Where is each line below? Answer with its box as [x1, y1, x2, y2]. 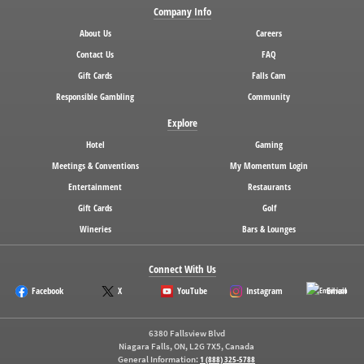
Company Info [153, 4, 211, 19]
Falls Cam [252, 69, 286, 81]
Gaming [255, 138, 283, 150]
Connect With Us [148, 262, 216, 276]
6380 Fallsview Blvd [148, 327, 225, 340]
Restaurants [247, 180, 291, 193]
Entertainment [68, 180, 122, 193]
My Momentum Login [230, 159, 308, 171]
